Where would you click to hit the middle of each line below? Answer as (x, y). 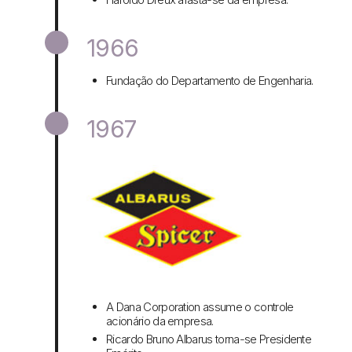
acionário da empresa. (160, 321)
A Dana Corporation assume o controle (200, 307)
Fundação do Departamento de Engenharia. (210, 81)
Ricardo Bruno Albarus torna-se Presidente (209, 339)
